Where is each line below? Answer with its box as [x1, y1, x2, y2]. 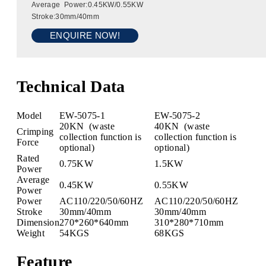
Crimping [17, 126, 54, 137]
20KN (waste [59, 121, 115, 131]
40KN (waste [154, 121, 210, 131]
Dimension [17, 217, 59, 227]
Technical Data [17, 77, 125, 96]
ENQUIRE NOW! [50, 30, 120, 41]
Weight [17, 227, 45, 238]
